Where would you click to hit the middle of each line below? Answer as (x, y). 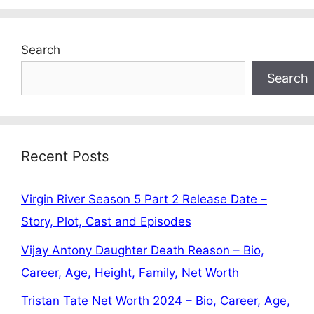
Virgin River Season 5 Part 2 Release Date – (144, 199)
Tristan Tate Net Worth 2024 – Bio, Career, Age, (156, 301)
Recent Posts (65, 157)
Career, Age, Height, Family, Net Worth (130, 272)
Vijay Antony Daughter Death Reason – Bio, (143, 250)
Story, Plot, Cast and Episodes (106, 222)
